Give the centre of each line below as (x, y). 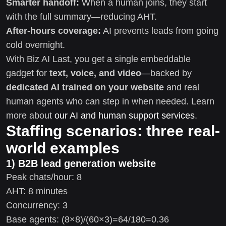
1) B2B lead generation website (81, 163)
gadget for (28, 73)
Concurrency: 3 (37, 205)
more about (30, 115)
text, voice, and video (95, 73)
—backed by (166, 73)
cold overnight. (36, 45)
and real (182, 87)
